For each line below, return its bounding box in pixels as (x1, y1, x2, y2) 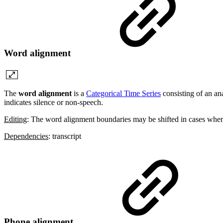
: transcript (48, 131, 81, 140)
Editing (4, 114, 27, 123)
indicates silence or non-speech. (4, 98, 103, 107)
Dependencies (4, 131, 48, 140)
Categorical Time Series (86, 89, 161, 98)
